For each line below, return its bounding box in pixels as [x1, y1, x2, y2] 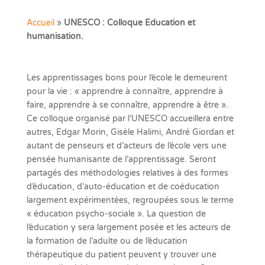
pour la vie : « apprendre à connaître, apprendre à [26, 86, 223, 96]
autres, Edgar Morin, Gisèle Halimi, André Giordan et [26, 127, 234, 137]
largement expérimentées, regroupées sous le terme [26, 195, 234, 205]
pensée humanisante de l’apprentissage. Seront [26, 154, 216, 164]
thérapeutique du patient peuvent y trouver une [26, 250, 216, 260]
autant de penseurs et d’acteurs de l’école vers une [26, 141, 227, 151]
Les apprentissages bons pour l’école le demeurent [26, 73, 227, 83]
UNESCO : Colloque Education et [63, 18, 195, 28]
